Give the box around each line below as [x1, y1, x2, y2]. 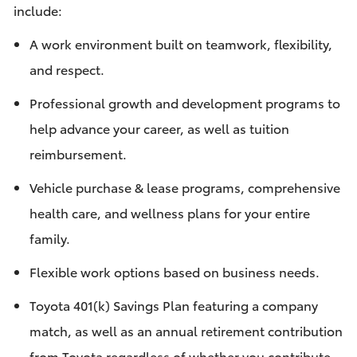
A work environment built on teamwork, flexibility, [29, 34, 332, 53]
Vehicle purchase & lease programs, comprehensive [29, 178, 340, 197]
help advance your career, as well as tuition [29, 119, 289, 138]
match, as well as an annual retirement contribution [29, 321, 343, 340]
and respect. [29, 60, 104, 79]
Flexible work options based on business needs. [29, 262, 320, 281]
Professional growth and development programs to [29, 93, 340, 112]
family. [29, 229, 70, 248]
